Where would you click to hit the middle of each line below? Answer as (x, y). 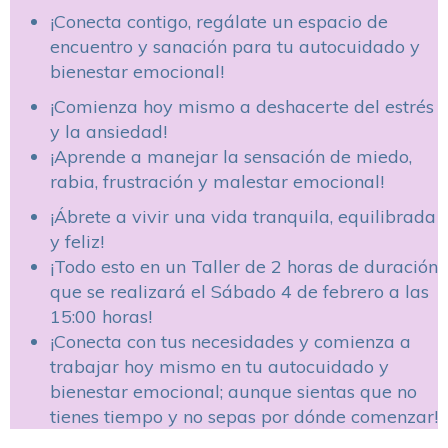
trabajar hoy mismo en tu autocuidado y (219, 366)
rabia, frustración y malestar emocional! (217, 181)
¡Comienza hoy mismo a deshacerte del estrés (242, 106)
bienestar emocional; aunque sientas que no (233, 391)
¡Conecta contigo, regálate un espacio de (219, 21)
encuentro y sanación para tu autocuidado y (235, 46)
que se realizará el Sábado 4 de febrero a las (239, 291)
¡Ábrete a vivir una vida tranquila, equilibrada (243, 216)
